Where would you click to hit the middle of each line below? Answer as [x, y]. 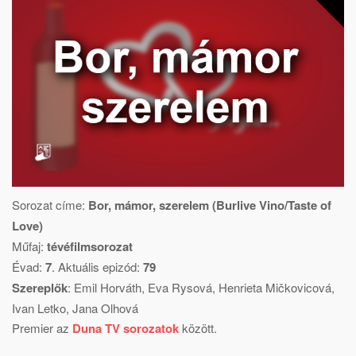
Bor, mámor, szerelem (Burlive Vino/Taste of [210, 205]
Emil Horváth [108, 287]
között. [198, 327]
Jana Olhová [105, 308]
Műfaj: [29, 246]
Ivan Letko [39, 308]
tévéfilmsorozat [90, 246]
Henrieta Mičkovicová [275, 287]
